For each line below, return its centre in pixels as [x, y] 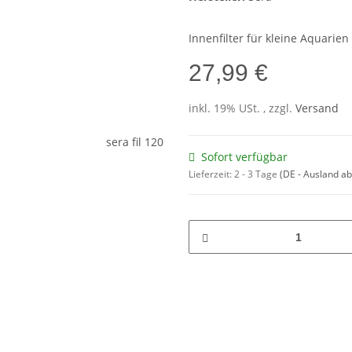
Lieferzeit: [211, 174]
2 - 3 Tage [257, 174]
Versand [317, 108]
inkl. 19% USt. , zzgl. [242, 108]
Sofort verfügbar [244, 157]
